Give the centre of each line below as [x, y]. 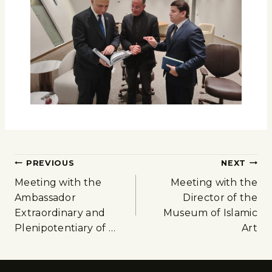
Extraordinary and [60, 212]
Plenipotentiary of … [65, 228]
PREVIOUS [50, 163]
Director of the [220, 197]
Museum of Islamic [210, 212]
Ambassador [46, 197]
